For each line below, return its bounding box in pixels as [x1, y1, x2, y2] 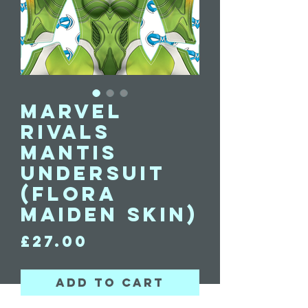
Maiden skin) [21, 202, 198, 228]
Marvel [21, 99, 123, 124]
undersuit [21, 161, 166, 186]
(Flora [21, 181, 116, 207]
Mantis [21, 140, 118, 166]
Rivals [21, 120, 111, 145]
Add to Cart [56, 275, 164, 291]
